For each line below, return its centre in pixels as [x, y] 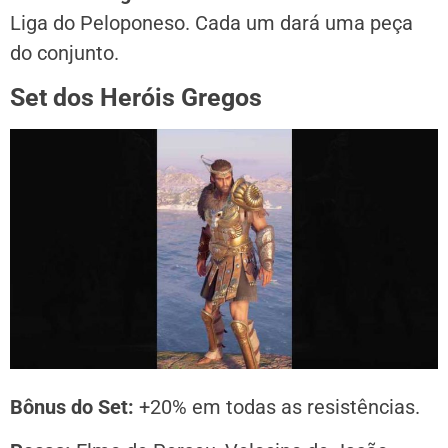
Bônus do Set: [72, 406]
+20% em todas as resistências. [277, 406]
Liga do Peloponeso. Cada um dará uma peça [211, 23]
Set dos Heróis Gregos [136, 97]
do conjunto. [64, 53]
